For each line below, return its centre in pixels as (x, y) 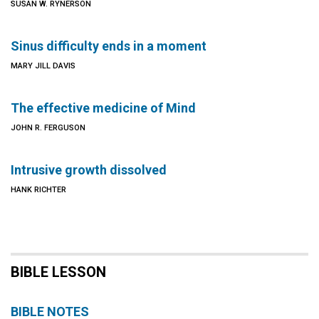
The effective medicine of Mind (103, 108)
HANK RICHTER (38, 190)
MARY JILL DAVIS (43, 66)
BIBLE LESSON (58, 272)
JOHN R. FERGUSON (48, 128)
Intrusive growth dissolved (89, 170)
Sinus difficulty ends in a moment (109, 46)
